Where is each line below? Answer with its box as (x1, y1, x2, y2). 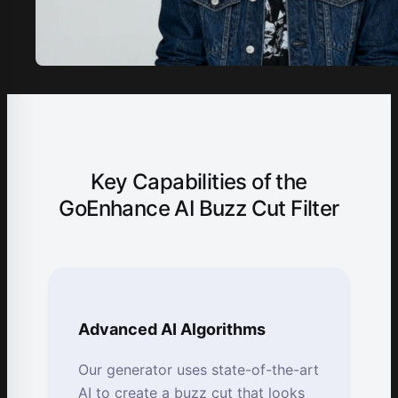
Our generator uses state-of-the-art (78, 361, 319, 379)
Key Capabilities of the (91, 168, 307, 195)
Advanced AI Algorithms (78, 320, 266, 339)
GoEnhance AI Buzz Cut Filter (59, 195, 339, 221)
